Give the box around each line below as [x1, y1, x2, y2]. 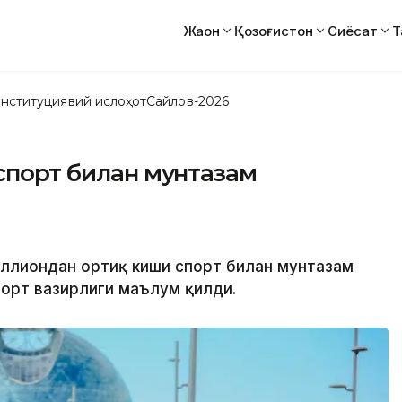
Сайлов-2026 [146, 92, 229, 109]
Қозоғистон [234, 22, 313, 39]
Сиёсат [328, 22, 378, 39]
